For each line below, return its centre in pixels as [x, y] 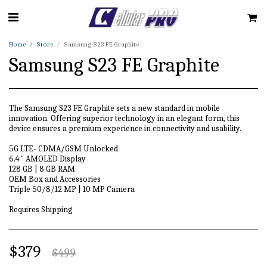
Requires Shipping [41, 209]
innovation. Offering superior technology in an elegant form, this [124, 118]
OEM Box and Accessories [55, 179]
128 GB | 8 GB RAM [42, 169]
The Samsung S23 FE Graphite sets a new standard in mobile [114, 108]
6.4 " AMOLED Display [47, 159]
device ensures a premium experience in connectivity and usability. [125, 128]
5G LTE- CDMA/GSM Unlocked [63, 149]
